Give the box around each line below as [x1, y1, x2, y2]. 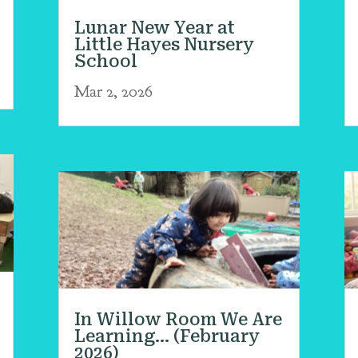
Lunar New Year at [74, 18, 236, 38]
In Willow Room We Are [74, 309, 283, 329]
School [74, 51, 138, 71]
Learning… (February [74, 326, 261, 346]
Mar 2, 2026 [74, 81, 153, 101]
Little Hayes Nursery [74, 34, 255, 54]
